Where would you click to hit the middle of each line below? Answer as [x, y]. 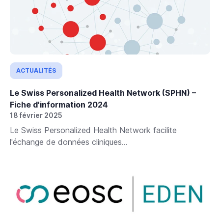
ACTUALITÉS [36, 71]
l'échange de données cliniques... [69, 142]
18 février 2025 [36, 115]
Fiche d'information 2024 [59, 105]
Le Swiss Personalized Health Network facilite [93, 130]
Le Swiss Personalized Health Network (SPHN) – [103, 93]
